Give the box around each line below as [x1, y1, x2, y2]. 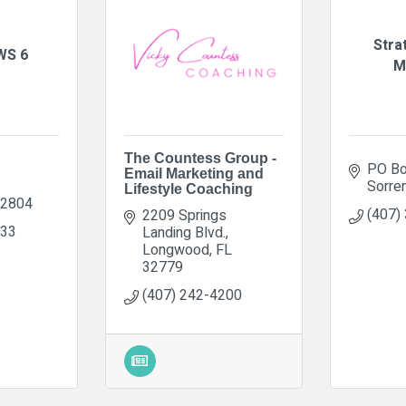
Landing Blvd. [141, 222, 226, 244]
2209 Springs [141, 205, 227, 227]
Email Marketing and [123, 166, 264, 181]
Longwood [141, 239, 209, 261]
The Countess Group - [123, 150, 276, 166]
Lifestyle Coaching [123, 181, 253, 197]
